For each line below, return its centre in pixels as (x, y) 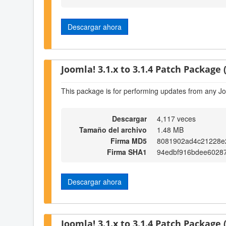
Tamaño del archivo (113, 129)
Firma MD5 (129, 140)
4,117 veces (176, 118)
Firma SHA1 (127, 152)
